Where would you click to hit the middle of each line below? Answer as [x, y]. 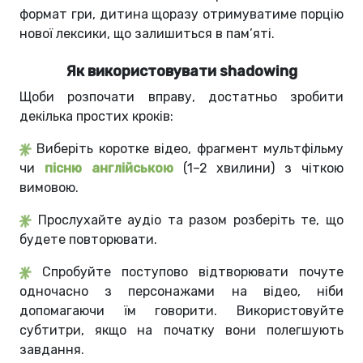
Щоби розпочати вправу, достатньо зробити [181, 97]
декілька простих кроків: [96, 117]
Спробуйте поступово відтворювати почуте [193, 272]
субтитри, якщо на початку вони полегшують [181, 331]
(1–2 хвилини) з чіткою [263, 169]
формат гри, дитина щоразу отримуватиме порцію [181, 15]
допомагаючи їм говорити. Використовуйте [181, 311]
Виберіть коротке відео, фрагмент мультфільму [190, 149]
